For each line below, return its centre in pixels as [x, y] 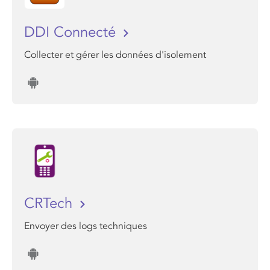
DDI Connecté [72, 32]
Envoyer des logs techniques [86, 226]
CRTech [50, 203]
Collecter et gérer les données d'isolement [115, 55]
